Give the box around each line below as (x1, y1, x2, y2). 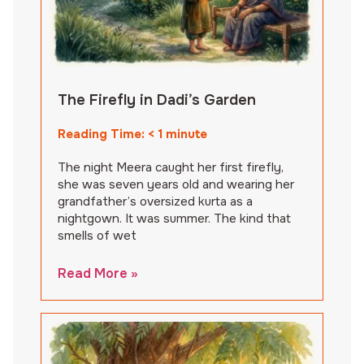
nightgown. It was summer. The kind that (58, 210, 291, 227)
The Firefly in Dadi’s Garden (58, 90, 256, 109)
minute (166, 125, 207, 142)
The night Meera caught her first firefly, (58, 158, 284, 175)
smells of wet (58, 227, 136, 244)
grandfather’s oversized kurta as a (58, 193, 253, 210)
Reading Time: (58, 125, 148, 142)
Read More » (58, 264, 138, 282)
